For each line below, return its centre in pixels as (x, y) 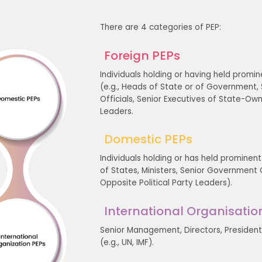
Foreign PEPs (142, 55)
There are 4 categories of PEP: (161, 27)
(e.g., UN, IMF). (127, 242)
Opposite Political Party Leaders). (166, 183)
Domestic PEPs (148, 139)
